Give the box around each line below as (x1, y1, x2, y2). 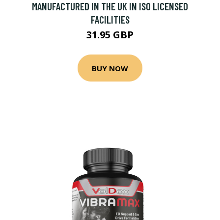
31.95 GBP (86, 28, 134, 41)
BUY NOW (92, 63, 128, 73)
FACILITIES (90, 13, 130, 26)
